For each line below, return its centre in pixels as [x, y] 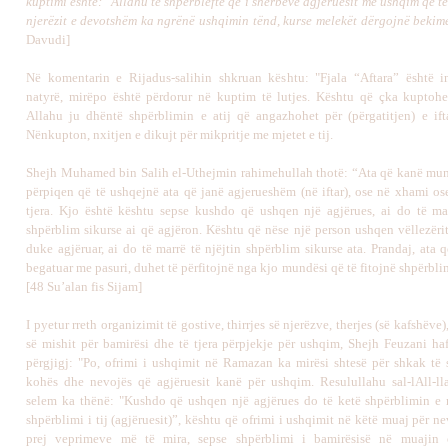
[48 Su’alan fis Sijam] [84, 286]
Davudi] [48, 39]
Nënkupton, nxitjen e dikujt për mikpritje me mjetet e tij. [179, 134]
